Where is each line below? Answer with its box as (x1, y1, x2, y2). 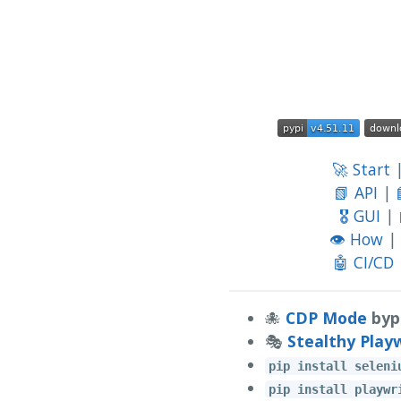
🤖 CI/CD (332, 252, 394, 274)
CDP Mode (286, 306, 367, 328)
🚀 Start (331, 158, 390, 181)
